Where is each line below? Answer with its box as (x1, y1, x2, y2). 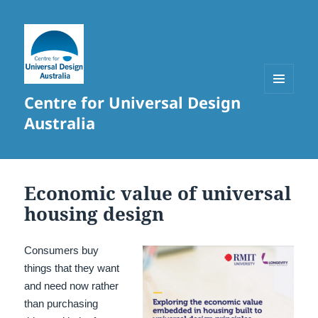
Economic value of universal (24, 180, 292, 207)
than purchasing (24, 297, 99, 310)
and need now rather (24, 280, 119, 292)
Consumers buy (24, 244, 99, 257)
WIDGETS (264, 117, 305, 130)
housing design (24, 201, 165, 227)
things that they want (24, 262, 120, 275)
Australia (24, 112, 96, 134)
